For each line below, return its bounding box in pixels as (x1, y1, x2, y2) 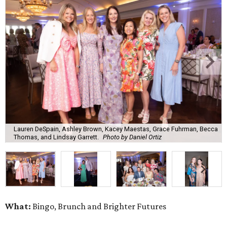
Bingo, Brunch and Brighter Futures (31, 201, 166, 212)
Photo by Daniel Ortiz (103, 133, 162, 141)
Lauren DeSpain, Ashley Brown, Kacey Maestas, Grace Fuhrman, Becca (14, 125, 218, 133)
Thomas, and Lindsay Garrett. (14, 133, 99, 141)
